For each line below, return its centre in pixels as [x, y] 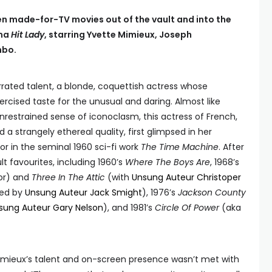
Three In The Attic [68, 177]
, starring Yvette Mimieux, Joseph [118, 35]
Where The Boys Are [168, 162]
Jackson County [212, 192]
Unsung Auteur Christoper [186, 177]
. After [231, 147]
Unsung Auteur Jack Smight [83, 192]
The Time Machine [180, 147]
